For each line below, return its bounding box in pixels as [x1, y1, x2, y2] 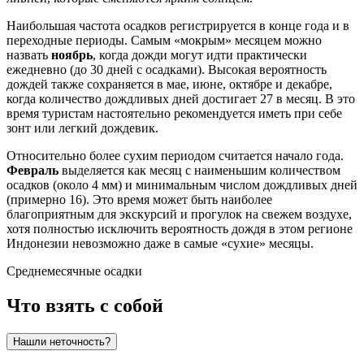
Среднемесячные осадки [6, 264, 142, 279]
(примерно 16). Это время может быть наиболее [6, 193, 272, 207]
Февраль [6, 163, 58, 178]
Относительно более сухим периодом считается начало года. [6, 149, 344, 163]
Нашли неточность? [13, 336, 110, 349]
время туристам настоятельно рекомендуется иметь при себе [6, 106, 342, 121]
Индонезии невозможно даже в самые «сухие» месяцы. [6, 236, 314, 251]
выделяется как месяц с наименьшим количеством [58, 163, 340, 178]
